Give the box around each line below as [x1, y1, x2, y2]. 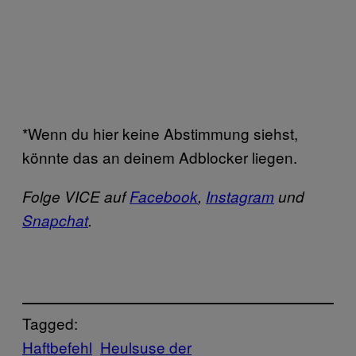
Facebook [130, 185, 198, 207]
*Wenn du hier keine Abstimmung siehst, [22, 122, 298, 144]
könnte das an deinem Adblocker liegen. [22, 145, 297, 168]
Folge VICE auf [22, 185, 130, 207]
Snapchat [22, 209, 88, 230]
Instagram [206, 185, 274, 207]
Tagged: [22, 312, 78, 335]
